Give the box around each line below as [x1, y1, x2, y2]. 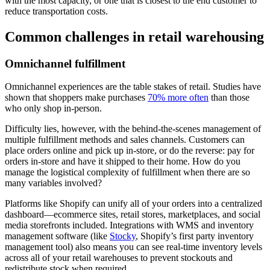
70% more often [148, 92, 209, 103]
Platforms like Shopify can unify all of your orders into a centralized [5, 198, 262, 209]
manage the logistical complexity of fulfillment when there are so [5, 167, 250, 178]
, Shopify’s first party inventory [136, 231, 254, 242]
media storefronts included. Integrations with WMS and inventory [5, 220, 254, 231]
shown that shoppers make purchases [5, 92, 148, 103]
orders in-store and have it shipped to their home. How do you [5, 156, 240, 167]
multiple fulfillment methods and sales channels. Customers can [5, 134, 245, 145]
